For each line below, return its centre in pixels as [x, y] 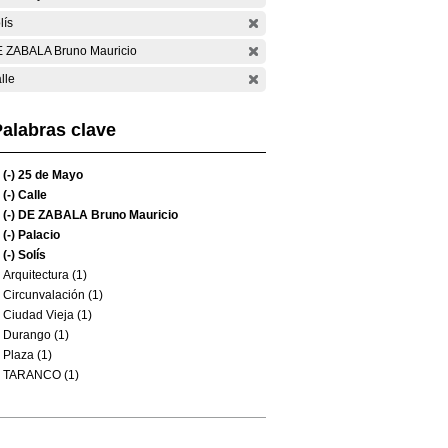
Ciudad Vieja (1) [47, 315]
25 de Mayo [49, 175]
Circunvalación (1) [53, 295]
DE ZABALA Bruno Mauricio [96, 215]
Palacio [37, 235]
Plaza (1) [27, 355]
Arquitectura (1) [45, 275]
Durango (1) [36, 335]
